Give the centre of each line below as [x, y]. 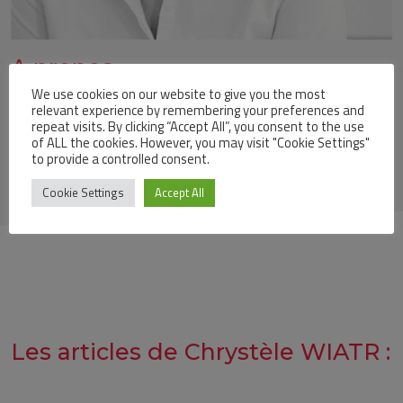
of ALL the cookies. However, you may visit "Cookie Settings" [201, 142]
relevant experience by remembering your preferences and [198, 110]
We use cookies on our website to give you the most [179, 94]
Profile [45, 122]
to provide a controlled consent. [121, 158]
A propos [62, 67]
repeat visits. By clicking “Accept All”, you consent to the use [198, 126]
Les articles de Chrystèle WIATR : [201, 352]
